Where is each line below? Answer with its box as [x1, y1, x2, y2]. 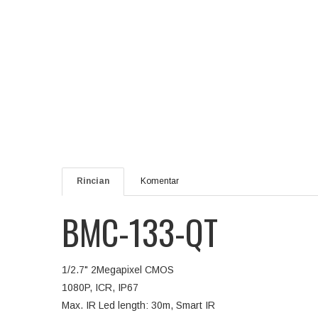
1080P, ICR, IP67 [62, 282, 138, 293]
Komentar [141, 176, 179, 186]
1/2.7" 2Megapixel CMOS [62, 264, 174, 275]
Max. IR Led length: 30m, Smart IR [62, 300, 215, 311]
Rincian [77, 176, 109, 186]
